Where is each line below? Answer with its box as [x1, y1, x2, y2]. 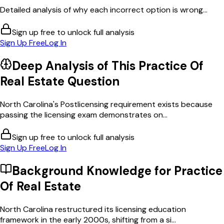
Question [64, 73, 119, 89]
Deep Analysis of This [12, 58, 138, 74]
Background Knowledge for [12, 163, 174, 179]
